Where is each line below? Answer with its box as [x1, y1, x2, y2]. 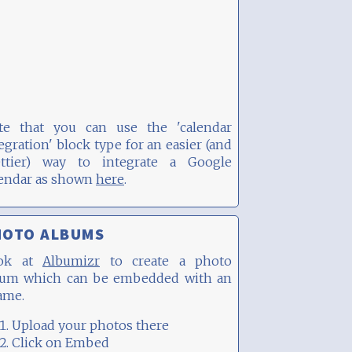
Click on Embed [12, 335, 109, 350]
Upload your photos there [12, 317, 169, 333]
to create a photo [100, 253, 232, 269]
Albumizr [42, 253, 100, 269]
